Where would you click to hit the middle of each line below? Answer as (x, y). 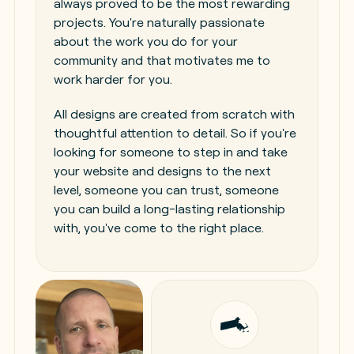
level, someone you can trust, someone (166, 190)
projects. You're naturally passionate (159, 23)
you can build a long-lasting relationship (169, 209)
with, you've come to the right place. (158, 228)
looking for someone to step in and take (170, 152)
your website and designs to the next (162, 171)
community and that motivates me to (162, 60)
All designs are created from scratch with (174, 114)
